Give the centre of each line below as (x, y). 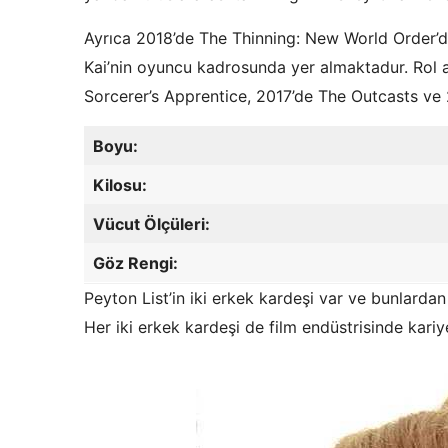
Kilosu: (120, 185)
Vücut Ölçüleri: (151, 224)
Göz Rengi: (135, 263)
